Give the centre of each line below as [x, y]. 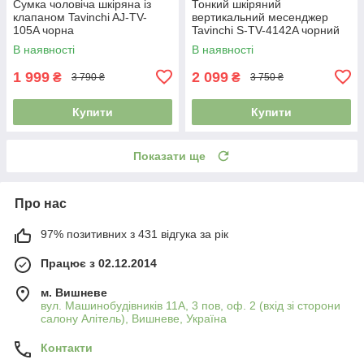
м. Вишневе [74, 292]
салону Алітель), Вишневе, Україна [134, 318]
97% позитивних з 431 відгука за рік [134, 234]
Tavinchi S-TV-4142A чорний [266, 30]
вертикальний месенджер [260, 17]
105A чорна [43, 30]
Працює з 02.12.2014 [99, 263]
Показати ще [169, 156]
